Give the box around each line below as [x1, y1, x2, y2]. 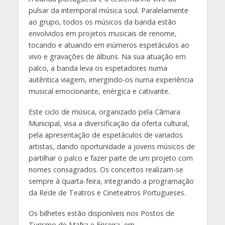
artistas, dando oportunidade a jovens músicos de [28, 142, 195, 152]
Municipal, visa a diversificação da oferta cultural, [28, 119, 189, 129]
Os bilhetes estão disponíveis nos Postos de [28, 208, 174, 218]
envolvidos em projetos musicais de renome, [28, 29, 177, 39]
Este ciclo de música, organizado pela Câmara [28, 107, 180, 117]
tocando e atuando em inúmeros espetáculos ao [28, 40, 189, 50]
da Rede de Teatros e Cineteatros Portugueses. [28, 188, 186, 198]
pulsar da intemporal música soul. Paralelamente [28, 6, 188, 16]
